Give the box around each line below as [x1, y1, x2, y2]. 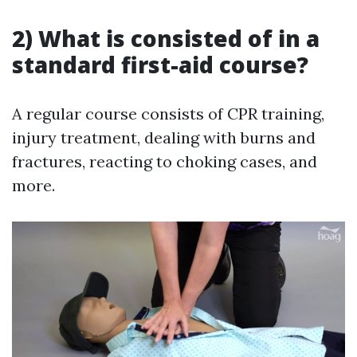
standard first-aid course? [12, 49, 308, 80]
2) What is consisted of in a [12, 23, 320, 54]
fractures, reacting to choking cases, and [12, 151, 317, 172]
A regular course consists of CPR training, [12, 104, 324, 124]
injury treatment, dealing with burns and [12, 127, 316, 148]
